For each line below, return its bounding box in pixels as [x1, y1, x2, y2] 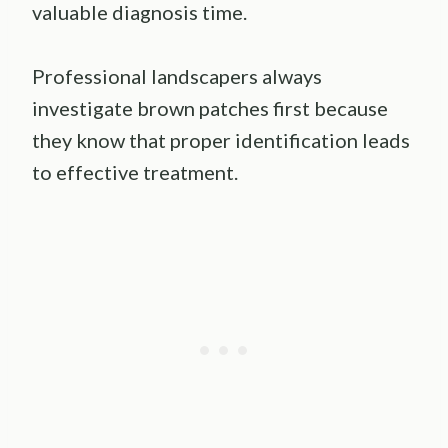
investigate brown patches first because [32, 95, 388, 120]
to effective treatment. [32, 159, 238, 184]
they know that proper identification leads [32, 127, 410, 152]
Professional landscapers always [32, 63, 322, 88]
